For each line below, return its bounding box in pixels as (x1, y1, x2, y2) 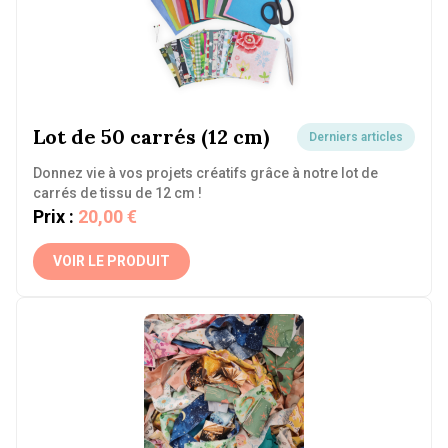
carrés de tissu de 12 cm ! (33, 185, 202, 201)
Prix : (33, 206, 74, 227)
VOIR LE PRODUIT (53, 253, 170, 269)
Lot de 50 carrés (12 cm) (33, 124, 269, 149)
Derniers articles (309, 130, 403, 144)
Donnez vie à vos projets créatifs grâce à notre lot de (33, 165, 378, 181)
